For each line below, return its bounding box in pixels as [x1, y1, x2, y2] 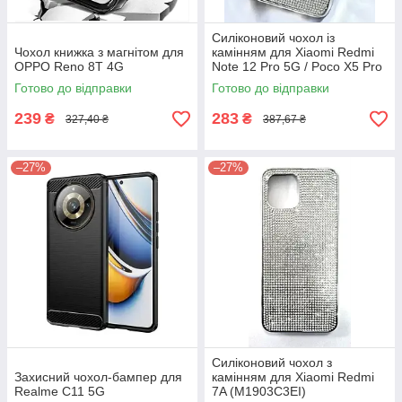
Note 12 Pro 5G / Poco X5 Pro [212, 59, 382, 74]
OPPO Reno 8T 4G [14, 59, 124, 74]
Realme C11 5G [14, 384, 105, 398]
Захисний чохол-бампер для [14, 370, 182, 384]
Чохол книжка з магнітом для [14, 45, 184, 59]
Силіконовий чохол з [212, 355, 332, 370]
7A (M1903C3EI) [212, 384, 306, 398]
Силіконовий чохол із [212, 31, 335, 45]
